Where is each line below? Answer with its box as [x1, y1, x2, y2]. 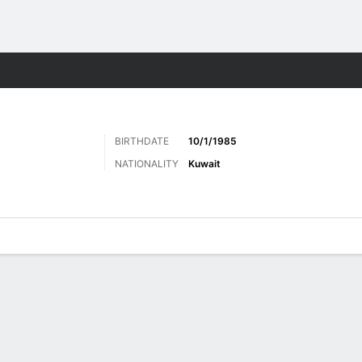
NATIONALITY [115, 158, 179, 170]
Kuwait [188, 158, 221, 170]
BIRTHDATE [115, 135, 169, 147]
